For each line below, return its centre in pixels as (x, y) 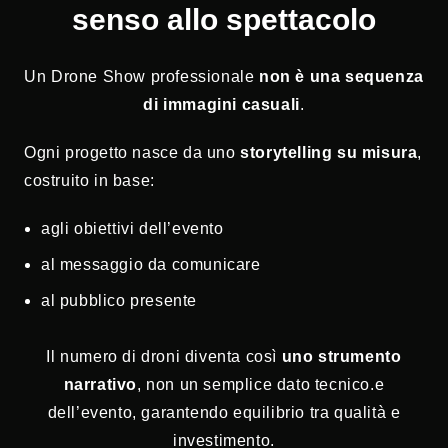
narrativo (100, 385)
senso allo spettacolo (224, 19)
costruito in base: (89, 181)
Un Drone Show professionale (141, 77)
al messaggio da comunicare (151, 265)
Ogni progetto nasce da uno (132, 153)
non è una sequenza (341, 77)
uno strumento (341, 357)
